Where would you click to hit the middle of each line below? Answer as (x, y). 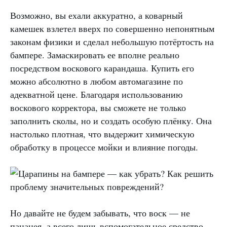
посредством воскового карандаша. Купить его (102, 68)
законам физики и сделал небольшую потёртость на (112, 42)
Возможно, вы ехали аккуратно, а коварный (97, 15)
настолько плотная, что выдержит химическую (102, 134)
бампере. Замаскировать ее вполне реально (95, 55)
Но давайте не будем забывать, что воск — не (100, 213)
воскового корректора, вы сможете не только (98, 108)
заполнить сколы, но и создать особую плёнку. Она (111, 121)
